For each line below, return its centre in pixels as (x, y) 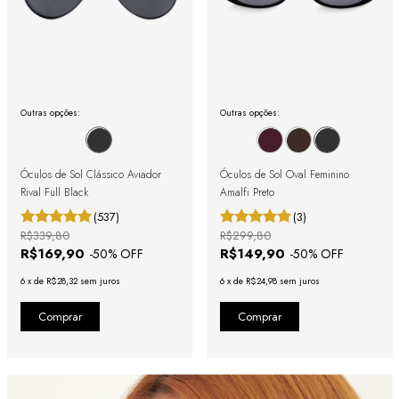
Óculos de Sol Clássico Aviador (90, 174)
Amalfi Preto (247, 192)
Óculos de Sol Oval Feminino (285, 174)
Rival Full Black (54, 192)
